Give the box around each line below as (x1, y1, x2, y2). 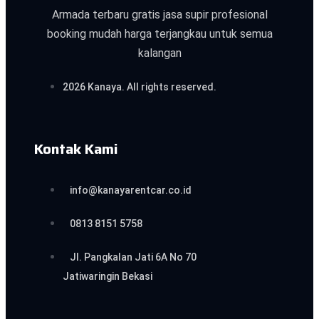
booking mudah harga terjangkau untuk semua (46, 27, 273, 41)
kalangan (137, 46, 182, 61)
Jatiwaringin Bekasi (63, 271, 152, 283)
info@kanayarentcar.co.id (70, 184, 192, 197)
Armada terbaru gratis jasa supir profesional (51, 8, 268, 22)
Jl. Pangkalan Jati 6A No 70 (70, 251, 197, 263)
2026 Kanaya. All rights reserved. (63, 81, 216, 93)
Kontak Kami (34, 137, 117, 161)
